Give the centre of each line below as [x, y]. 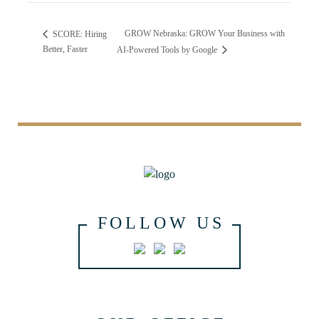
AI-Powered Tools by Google [168, 49]
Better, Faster [65, 49]
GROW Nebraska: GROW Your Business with [204, 34]
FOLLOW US [161, 223]
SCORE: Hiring [79, 34]
